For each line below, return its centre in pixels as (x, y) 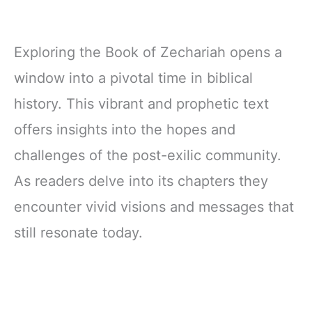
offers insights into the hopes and (125, 129)
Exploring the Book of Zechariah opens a (148, 52)
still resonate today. (78, 232)
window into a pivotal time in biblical (133, 78)
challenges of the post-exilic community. (148, 155)
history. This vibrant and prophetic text (141, 103)
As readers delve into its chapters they (141, 181)
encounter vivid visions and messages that (154, 206)
